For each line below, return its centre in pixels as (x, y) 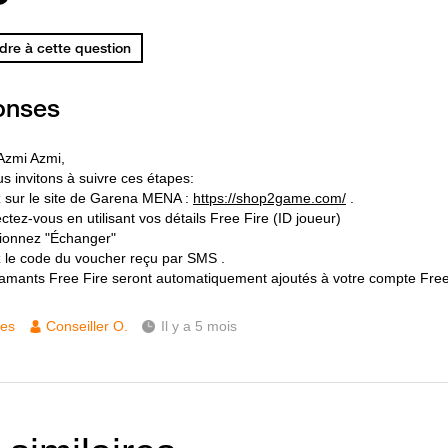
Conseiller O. (87, 326)
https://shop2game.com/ (269, 198)
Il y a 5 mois (199, 326)
